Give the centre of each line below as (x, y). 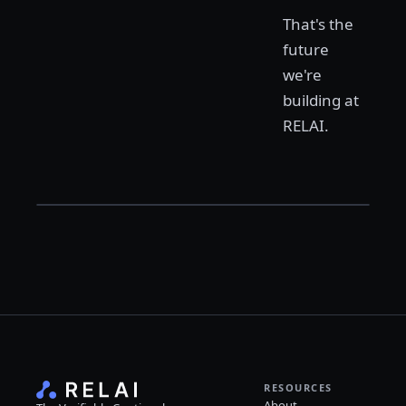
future (306, 49)
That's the (318, 24)
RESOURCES (298, 387)
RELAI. (306, 126)
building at (321, 100)
